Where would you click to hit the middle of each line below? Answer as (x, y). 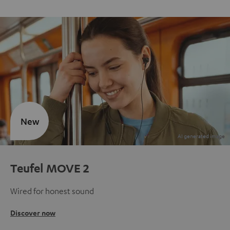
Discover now (33, 213)
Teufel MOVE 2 (50, 168)
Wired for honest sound (52, 191)
